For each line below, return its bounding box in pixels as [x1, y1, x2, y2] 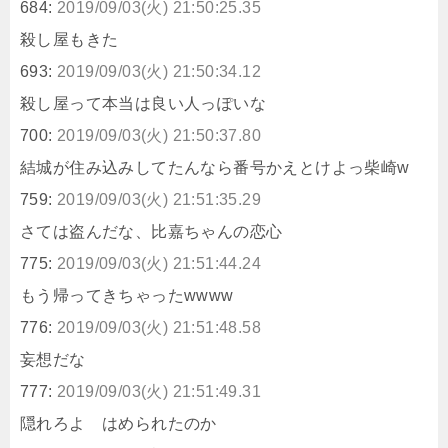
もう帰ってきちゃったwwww [20, 286, 234, 304]
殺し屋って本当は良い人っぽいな [20, 94, 266, 112]
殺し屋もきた [20, 30, 119, 48]
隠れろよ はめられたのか [20, 414, 217, 432]
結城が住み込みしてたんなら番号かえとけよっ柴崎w [20, 158, 410, 176]
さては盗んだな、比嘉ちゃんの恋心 [20, 222, 283, 240]
